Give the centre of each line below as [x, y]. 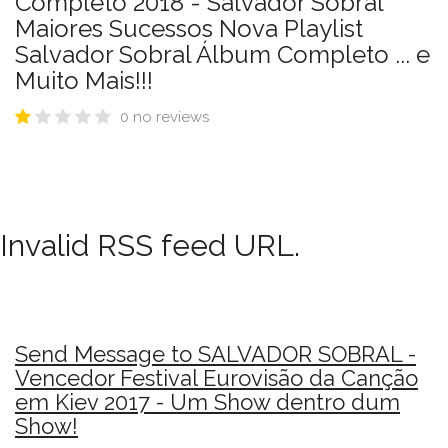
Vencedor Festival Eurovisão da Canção [216, 378]
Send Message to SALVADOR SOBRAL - [215, 354]
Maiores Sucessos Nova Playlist [189, 28]
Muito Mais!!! [84, 80]
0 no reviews [164, 117]
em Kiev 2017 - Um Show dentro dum [207, 402]
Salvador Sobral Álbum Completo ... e [222, 54]
